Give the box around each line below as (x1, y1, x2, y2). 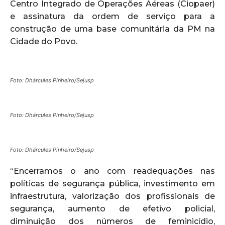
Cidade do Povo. (10, 36, 77, 46)
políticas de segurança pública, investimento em (10, 178, 215, 188)
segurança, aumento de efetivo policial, (10, 203, 215, 213)
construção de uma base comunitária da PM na (10, 24, 215, 34)
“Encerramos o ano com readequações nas (10, 166, 215, 176)
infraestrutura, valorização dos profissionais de (10, 191, 215, 201)
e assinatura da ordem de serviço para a (10, 11, 215, 21)
